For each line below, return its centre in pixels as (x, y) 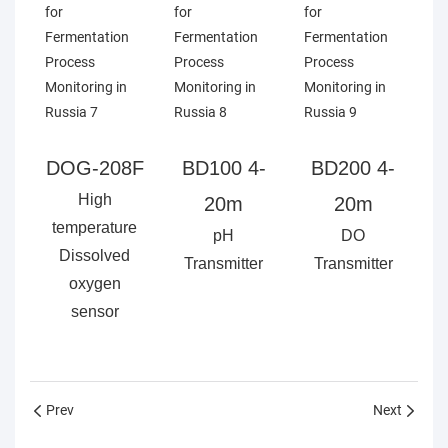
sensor (94, 311)
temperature (95, 227)
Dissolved (95, 255)
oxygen (94, 283)
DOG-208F (94, 167)
